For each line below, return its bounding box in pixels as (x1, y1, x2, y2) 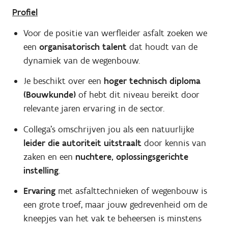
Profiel (12, 7, 38, 18)
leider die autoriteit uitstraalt (23, 137, 141, 149)
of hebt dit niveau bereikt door (75, 89, 199, 101)
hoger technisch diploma (101, 75, 201, 87)
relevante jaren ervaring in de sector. (23, 103, 164, 115)
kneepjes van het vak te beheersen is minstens (23, 213, 202, 224)
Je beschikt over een (23, 75, 101, 87)
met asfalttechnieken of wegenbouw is (55, 185, 207, 197)
